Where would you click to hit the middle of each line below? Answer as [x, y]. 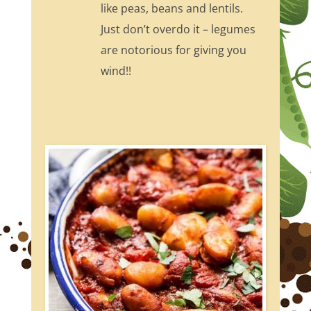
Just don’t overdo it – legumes [178, 29]
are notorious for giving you [173, 50]
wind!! [116, 70]
